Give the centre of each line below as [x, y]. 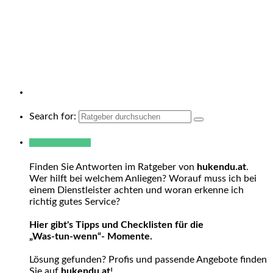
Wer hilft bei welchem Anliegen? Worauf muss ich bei [143, 179]
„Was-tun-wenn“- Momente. [91, 237]
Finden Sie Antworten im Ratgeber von [113, 167]
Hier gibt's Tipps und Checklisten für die [116, 225]
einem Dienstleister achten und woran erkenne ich [136, 190]
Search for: [53, 116]
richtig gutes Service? [75, 202]
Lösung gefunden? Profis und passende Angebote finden [148, 260]
